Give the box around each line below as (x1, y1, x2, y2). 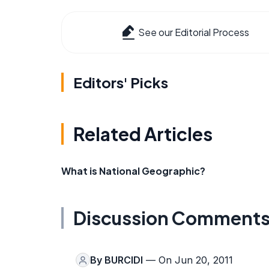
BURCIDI (104, 254, 143, 266)
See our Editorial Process (138, 26, 249, 38)
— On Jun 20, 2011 (143, 254, 233, 266)
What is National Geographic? (61, 165, 205, 177)
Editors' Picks (73, 73, 168, 91)
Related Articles (73, 122, 213, 145)
